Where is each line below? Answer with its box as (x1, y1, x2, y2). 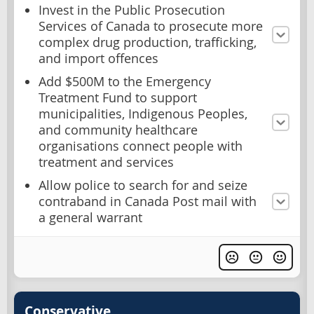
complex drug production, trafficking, (39, 34, 257, 50)
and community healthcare (39, 122, 198, 138)
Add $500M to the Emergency (39, 74, 211, 90)
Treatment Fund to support (39, 90, 197, 106)
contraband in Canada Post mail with (39, 193, 257, 210)
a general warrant (39, 210, 142, 226)
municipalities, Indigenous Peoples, (39, 106, 247, 122)
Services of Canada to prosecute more (39, 18, 263, 34)
